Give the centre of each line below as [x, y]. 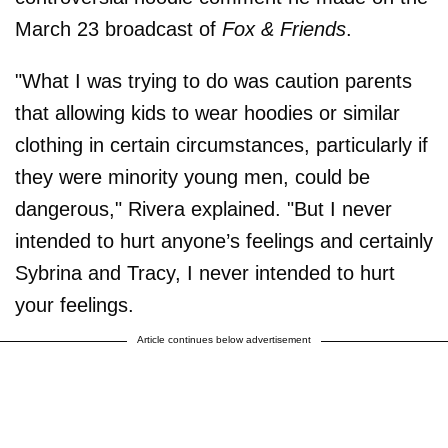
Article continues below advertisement [224, 339]
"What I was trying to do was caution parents [213, 80]
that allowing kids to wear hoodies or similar [207, 112]
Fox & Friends [284, 28]
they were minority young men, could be [192, 176]
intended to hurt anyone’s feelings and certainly [224, 240]
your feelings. [74, 304]
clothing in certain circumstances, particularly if [221, 144]
